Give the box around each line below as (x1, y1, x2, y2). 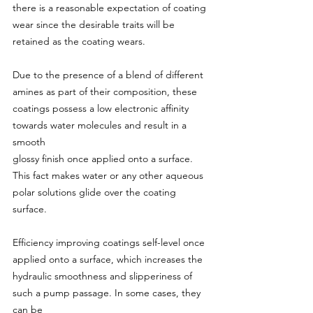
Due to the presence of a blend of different (13, 68, 206, 81)
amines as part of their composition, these (13, 85, 200, 98)
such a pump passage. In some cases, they (13, 286, 203, 299)
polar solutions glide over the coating (13, 186, 179, 198)
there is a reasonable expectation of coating (13, 1, 209, 14)
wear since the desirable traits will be (13, 18, 177, 31)
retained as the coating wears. (13, 35, 145, 48)
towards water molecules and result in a (13, 119, 189, 131)
